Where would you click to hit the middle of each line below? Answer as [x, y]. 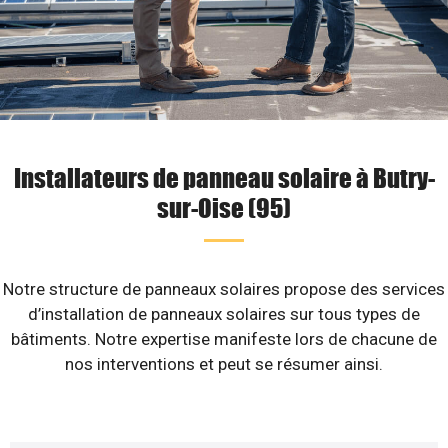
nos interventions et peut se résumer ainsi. [224, 364]
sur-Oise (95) [224, 207]
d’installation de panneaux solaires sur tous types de [224, 314]
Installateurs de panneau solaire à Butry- [224, 177]
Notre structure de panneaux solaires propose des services [224, 289]
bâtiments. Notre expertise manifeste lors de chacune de [224, 339]
